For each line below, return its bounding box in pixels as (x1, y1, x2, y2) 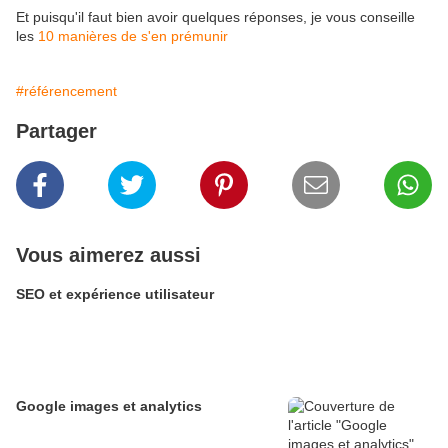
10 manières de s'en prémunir (38, 28, 228, 44)
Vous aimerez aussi (16, 244, 201, 266)
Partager (16, 120, 97, 142)
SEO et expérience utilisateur (16, 286, 214, 302)
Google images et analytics (16, 398, 202, 414)
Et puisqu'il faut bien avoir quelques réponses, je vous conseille (16, 9, 415, 25)
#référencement (16, 83, 117, 99)
